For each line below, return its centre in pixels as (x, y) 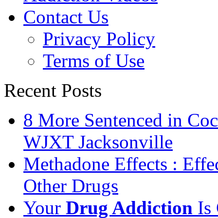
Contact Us (66, 17)
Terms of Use (94, 60)
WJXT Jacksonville (98, 142)
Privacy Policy (99, 38)
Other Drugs (71, 185)
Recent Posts (53, 90)
